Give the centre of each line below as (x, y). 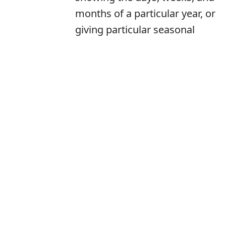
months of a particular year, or (145, 14)
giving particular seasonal (135, 30)
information (103, 46)
